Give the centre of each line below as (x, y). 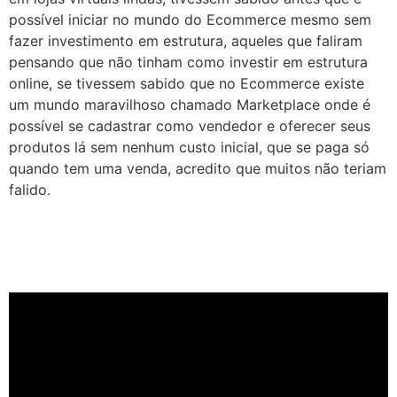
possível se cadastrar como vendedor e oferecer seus (190, 125)
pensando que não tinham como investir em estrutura (188, 62)
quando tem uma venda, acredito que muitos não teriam (198, 168)
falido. (30, 189)
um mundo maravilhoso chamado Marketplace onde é (190, 104)
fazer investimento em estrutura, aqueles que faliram (186, 40)
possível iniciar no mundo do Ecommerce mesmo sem (190, 19)
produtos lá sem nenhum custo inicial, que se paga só (189, 147)
